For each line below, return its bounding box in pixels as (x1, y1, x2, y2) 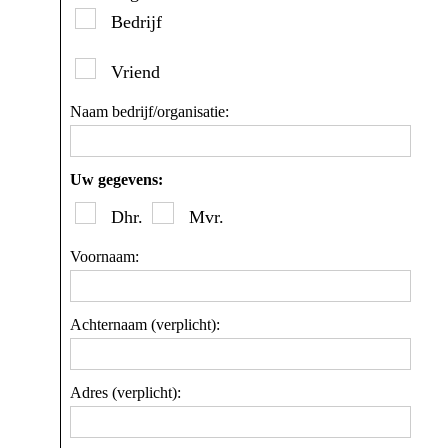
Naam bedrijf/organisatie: (70, 103, 229, 121)
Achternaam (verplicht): (70, 315, 220, 333)
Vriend (106, 62, 161, 83)
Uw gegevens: (70, 171, 163, 189)
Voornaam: (70, 247, 139, 265)
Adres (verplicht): (70, 383, 181, 401)
